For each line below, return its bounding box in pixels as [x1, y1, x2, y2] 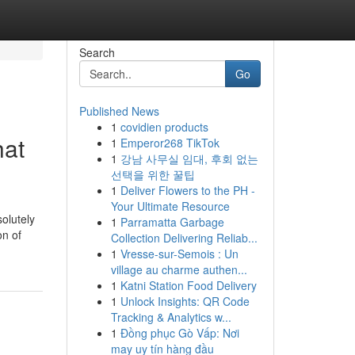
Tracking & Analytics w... [110, 309, 231, 325]
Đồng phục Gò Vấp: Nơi [120, 325, 239, 341]
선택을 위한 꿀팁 [110, 166, 195, 182]
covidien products [120, 119, 208, 135]
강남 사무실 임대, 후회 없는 [120, 151, 258, 166]
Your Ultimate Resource [110, 198, 230, 214]
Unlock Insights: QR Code [120, 293, 250, 309]
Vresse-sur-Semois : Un [120, 246, 239, 261]
